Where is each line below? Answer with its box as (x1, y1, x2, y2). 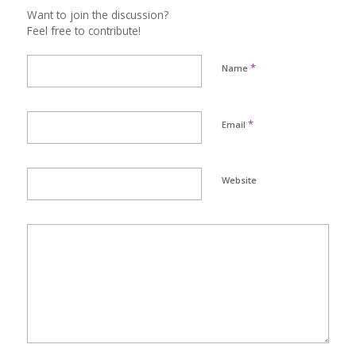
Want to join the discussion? (26, 7, 168, 23)
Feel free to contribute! (26, 23, 141, 39)
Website (221, 174, 257, 187)
